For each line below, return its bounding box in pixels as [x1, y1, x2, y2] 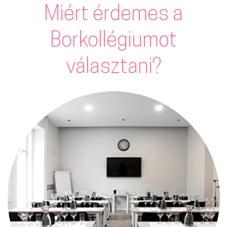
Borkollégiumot [50, 31, 177, 52]
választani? [66, 58, 161, 79]
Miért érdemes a [44, 5, 183, 26]
